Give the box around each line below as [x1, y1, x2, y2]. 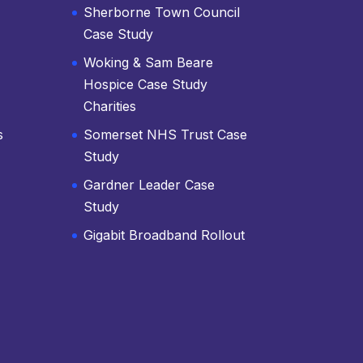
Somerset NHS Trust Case [83, 126, 248, 143]
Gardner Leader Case [83, 177, 216, 194]
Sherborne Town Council [83, 4, 241, 21]
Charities [83, 98, 137, 115]
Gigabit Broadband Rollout [83, 227, 246, 244]
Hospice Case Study [83, 76, 208, 93]
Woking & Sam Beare [83, 54, 214, 71]
